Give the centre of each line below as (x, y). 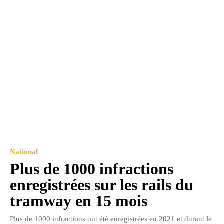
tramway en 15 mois (79, 201)
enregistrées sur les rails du (102, 185)
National (24, 152)
